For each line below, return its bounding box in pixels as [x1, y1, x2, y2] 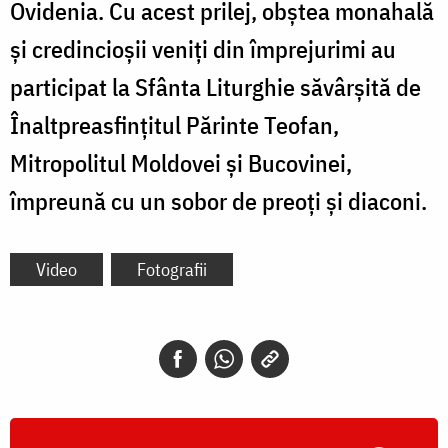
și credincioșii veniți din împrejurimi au [10, 33, 396, 66]
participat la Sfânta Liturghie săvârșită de [10, 71, 421, 104]
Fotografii [137, 258, 207, 282]
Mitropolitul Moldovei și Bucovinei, [10, 147, 352, 180]
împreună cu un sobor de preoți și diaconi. [10, 185, 427, 218]
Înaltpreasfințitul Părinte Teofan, [10, 109, 339, 142]
